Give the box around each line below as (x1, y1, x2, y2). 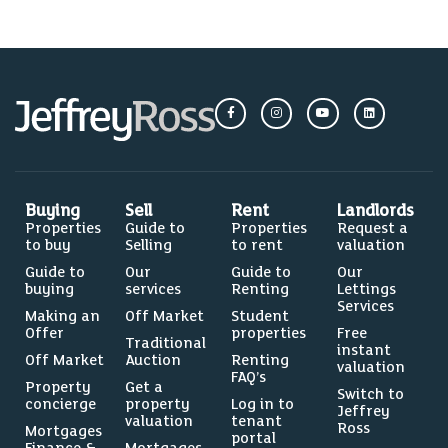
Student (231, 307, 290, 325)
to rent (231, 236, 284, 254)
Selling (125, 236, 173, 254)
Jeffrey (337, 402, 391, 420)
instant (337, 341, 392, 359)
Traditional (125, 334, 207, 352)
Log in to (231, 395, 295, 413)
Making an (25, 307, 100, 325)
